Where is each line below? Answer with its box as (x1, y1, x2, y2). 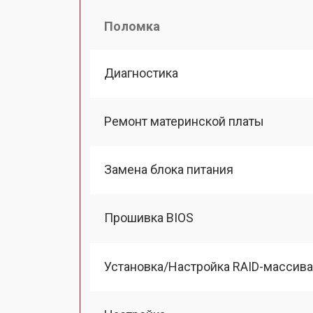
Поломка (104, 18, 160, 34)
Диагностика (104, 65, 178, 80)
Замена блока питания (104, 162, 233, 177)
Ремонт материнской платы (104, 113, 264, 129)
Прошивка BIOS (104, 210, 194, 226)
